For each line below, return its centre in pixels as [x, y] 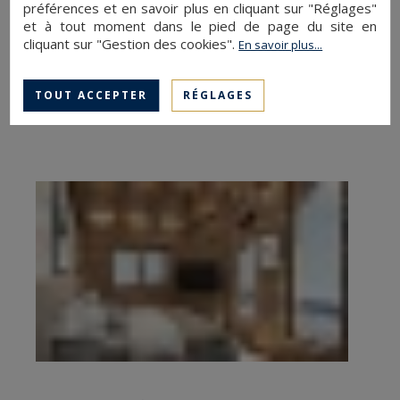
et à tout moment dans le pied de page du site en [200, 25]
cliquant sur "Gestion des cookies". [131, 43]
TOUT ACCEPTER [92, 95]
